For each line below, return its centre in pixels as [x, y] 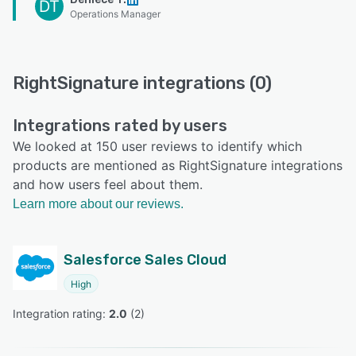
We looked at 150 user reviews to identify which [157, 146]
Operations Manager [115, 14]
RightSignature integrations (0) [142, 83]
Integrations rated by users [120, 125]
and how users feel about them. [108, 184]
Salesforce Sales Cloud [145, 259]
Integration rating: [61, 313]
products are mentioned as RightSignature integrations [178, 165]
